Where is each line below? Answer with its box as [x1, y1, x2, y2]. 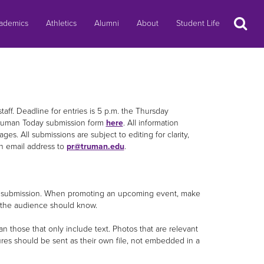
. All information [123, 117, 179, 128]
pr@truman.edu [66, 141, 124, 151]
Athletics [46, 18, 77, 28]
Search [233, 16, 255, 25]
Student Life [176, 18, 220, 28]
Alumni [94, 18, 119, 28]
